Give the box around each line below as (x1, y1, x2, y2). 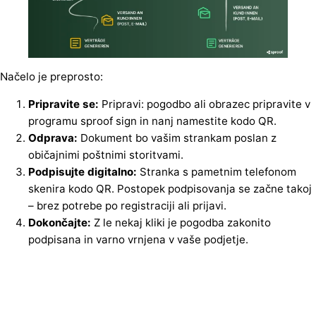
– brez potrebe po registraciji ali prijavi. (28, 199, 226, 213)
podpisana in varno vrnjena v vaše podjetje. (28, 233, 248, 247)
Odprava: (28, 131, 78, 145)
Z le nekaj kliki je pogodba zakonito (91, 216, 271, 230)
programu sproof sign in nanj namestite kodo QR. (28, 114, 276, 128)
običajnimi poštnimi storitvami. (28, 148, 183, 162)
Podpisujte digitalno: (28, 165, 137, 179)
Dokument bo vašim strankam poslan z (78, 131, 276, 145)
